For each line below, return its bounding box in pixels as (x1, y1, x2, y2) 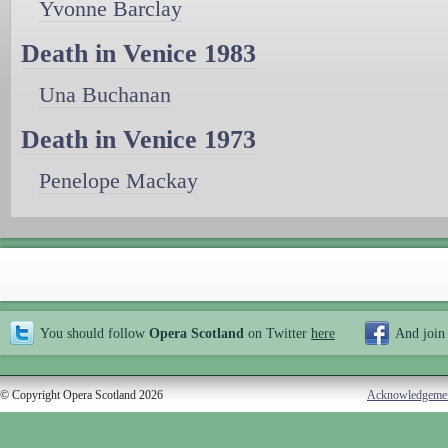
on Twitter (244, 324, 311, 341)
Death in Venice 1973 (21, 124, 256, 154)
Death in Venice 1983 (21, 38, 256, 68)
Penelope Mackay (39, 167, 198, 193)
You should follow (40, 324, 149, 341)
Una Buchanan (39, 81, 171, 107)
